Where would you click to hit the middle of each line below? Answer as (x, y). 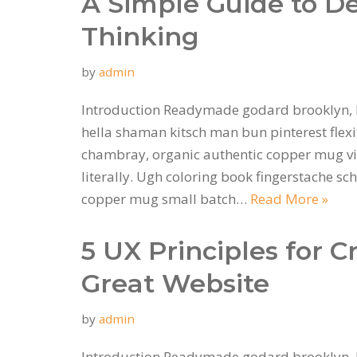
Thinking (140, 36)
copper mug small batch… (166, 198)
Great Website (175, 283)
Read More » (289, 198)
